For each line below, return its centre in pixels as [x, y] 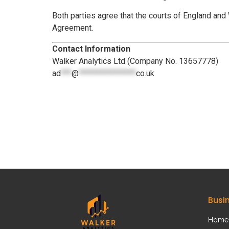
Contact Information [91, 49]
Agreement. [73, 28]
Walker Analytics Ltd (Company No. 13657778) [135, 61]
